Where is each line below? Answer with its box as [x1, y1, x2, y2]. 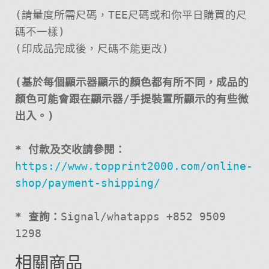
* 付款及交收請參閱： [14, 144, 125, 156]
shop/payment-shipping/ [14, 177, 160, 190]
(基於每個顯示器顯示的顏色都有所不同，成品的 [14, 76, 249, 89]
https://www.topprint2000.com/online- [14, 160, 253, 173]
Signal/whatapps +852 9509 [60, 211, 226, 223]
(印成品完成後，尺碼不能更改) [14, 43, 169, 55]
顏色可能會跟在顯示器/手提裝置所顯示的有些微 [14, 93, 249, 106]
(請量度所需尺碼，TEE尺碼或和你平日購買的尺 [14, 9, 247, 22]
